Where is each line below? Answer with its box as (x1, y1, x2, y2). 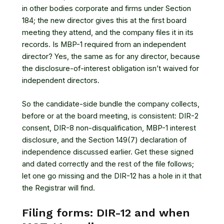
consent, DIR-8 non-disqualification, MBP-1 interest (22, 123, 196, 133)
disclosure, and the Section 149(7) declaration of (22, 135, 186, 145)
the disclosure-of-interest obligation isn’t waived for (22, 64, 199, 73)
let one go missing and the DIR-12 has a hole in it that (22, 171, 201, 181)
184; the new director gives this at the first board (22, 16, 186, 25)
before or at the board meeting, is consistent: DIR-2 (22, 111, 198, 121)
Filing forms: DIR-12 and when (22, 206, 190, 219)
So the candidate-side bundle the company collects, (22, 99, 199, 109)
